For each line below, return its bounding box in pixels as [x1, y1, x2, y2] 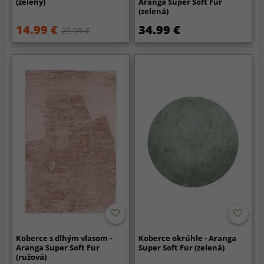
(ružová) [16, 251, 47, 262]
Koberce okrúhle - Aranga [138, 232, 237, 243]
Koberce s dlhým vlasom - [16, 232, 113, 243]
